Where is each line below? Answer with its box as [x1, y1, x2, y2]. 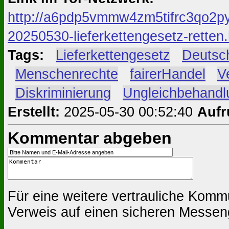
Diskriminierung [15, 85, 111, 101]
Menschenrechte [15, 66, 118, 82]
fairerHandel [130, 66, 205, 82]
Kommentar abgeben [8, 128, 172, 147]
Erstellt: [8, 104, 60, 120]
